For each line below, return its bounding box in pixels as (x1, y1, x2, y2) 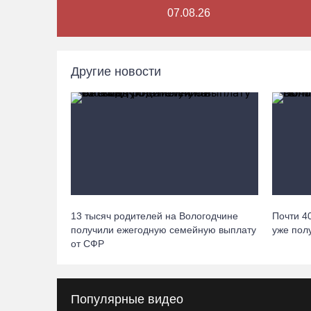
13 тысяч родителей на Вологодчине (71, 210, 238, 221)
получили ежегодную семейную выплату (71, 224, 256, 235)
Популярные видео (71, 292, 183, 306)
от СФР (71, 237, 104, 249)
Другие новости (71, 65, 161, 78)
